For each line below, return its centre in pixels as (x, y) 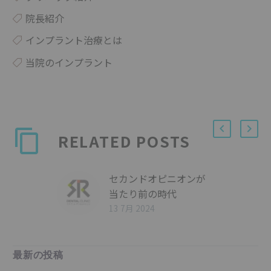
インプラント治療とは (74, 40)
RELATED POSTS (124, 141)
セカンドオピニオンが (157, 179)
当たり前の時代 (143, 194)
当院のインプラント (69, 62)
